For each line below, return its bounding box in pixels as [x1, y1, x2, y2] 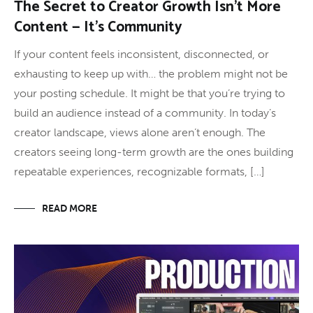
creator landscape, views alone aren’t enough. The [14, 125, 265, 139]
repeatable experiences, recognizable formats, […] [14, 164, 265, 178]
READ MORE [42, 202, 97, 214]
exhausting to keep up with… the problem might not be [14, 66, 288, 80]
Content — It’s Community [14, 15, 182, 39]
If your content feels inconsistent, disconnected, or [14, 47, 269, 61]
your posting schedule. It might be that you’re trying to [14, 86, 285, 100]
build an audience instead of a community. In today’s [14, 105, 276, 119]
